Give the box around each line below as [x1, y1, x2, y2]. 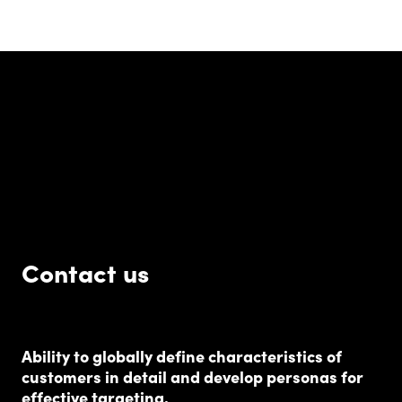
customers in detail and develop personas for [22, 364, 363, 388]
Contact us [22, 253, 149, 290]
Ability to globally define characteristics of [22, 344, 342, 367]
